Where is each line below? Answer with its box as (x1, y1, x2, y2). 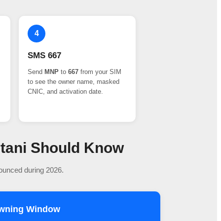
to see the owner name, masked (28, 77, 120, 85)
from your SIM (78, 68, 122, 75)
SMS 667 (28, 50, 62, 60)
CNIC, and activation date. (28, 87, 104, 95)
